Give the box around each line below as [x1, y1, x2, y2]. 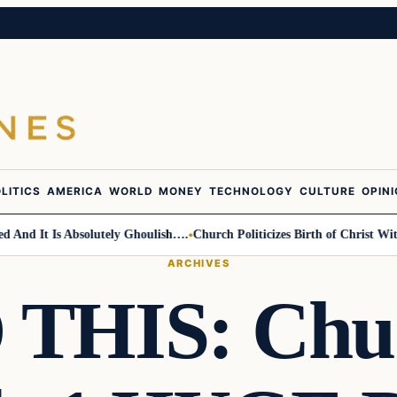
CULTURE [299, 185, 356, 198]
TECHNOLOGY [208, 185, 294, 198]
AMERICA [46, 185, 104, 198]
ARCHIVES [167, 256, 230, 269]
